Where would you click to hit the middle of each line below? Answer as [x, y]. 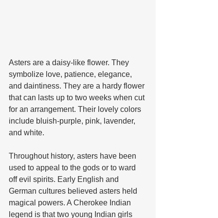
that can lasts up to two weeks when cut [78, 97]
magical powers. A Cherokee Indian [71, 202]
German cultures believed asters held [74, 191]
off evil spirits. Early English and [65, 179]
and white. [27, 132]
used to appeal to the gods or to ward [73, 167]
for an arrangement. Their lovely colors [76, 109]
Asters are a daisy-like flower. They [70, 62]
